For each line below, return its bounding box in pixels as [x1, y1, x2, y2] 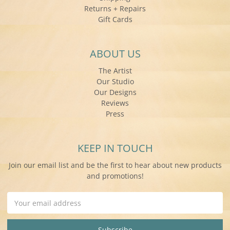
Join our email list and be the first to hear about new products [8, 160, 222, 170]
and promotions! [86, 171, 144, 181]
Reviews [101, 98, 129, 108]
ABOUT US [89, 47, 141, 61]
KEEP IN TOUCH [77, 141, 153, 156]
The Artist [98, 66, 132, 76]
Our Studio [96, 76, 134, 87]
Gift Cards [98, 14, 132, 25]
